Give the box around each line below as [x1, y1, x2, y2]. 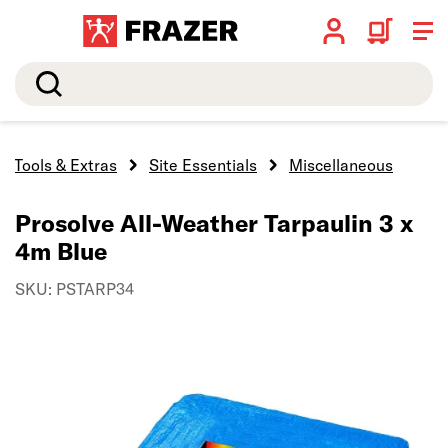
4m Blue [15, 236, 107, 266]
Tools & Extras [14, 155, 117, 175]
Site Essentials [149, 155, 257, 175]
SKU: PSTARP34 [15, 279, 134, 299]
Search [15, 64, 66, 84]
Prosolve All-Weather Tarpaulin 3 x [15, 208, 414, 238]
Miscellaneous [289, 155, 393, 175]
